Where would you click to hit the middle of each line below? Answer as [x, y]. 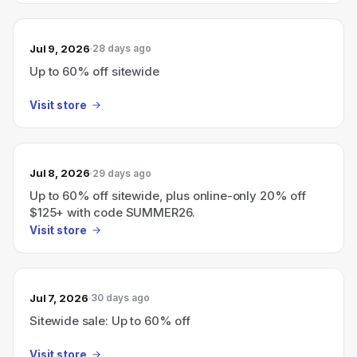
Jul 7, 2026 [59, 298]
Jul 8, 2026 [60, 173]
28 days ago [122, 48]
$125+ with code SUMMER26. [113, 212]
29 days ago [122, 173]
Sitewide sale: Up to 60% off [110, 320]
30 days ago [120, 298]
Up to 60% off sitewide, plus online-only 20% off [168, 196]
